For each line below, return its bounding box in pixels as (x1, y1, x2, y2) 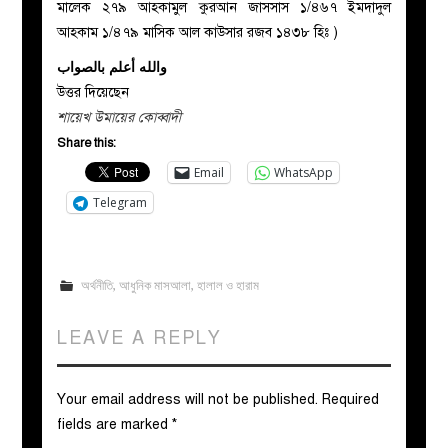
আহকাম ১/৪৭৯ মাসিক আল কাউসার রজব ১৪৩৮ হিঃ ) (57, 23, 339, 41)
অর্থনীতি (80, 277, 113, 293)
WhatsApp (274, 163, 334, 181)
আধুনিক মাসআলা (118, 277, 191, 293)
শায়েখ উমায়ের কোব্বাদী (57, 108, 182, 126)
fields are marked (57, 415, 173, 433)
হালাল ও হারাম (196, 277, 259, 293)
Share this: (57, 135, 117, 150)
